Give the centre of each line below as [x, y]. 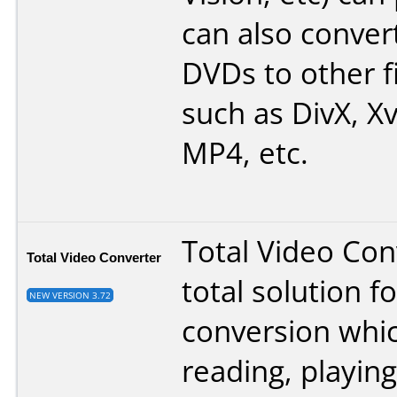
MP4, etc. [245, 152]
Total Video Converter [94, 257]
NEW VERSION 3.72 [70, 295]
